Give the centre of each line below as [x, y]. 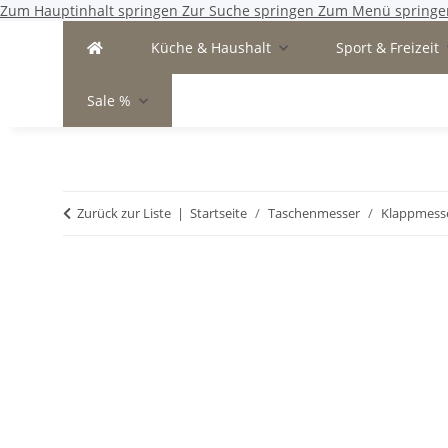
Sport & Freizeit [387, 47]
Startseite [218, 213]
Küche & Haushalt [211, 47]
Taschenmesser [314, 213]
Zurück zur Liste [124, 213]
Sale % [109, 100]
